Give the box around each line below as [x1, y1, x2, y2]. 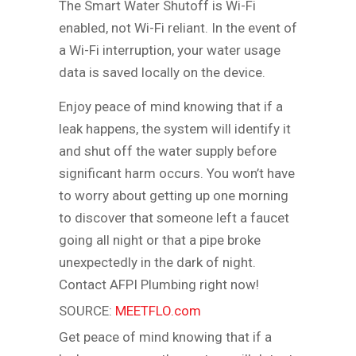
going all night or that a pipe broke [59, 231, 261, 248]
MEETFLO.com [115, 302, 201, 319]
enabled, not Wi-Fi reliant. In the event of [59, 19, 297, 36]
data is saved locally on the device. [59, 64, 265, 80]
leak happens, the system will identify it [59, 120, 291, 137]
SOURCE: [59, 302, 115, 319]
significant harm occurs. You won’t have [59, 164, 295, 181]
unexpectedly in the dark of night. [59, 253, 256, 270]
